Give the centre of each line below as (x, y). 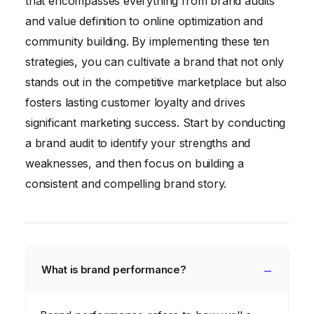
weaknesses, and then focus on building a (135, 163)
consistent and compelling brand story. (126, 183)
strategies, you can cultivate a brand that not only (155, 61)
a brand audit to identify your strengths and (138, 143)
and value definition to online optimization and (144, 21)
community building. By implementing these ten (148, 41)
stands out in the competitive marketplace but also (156, 82)
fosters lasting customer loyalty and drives (135, 102)
